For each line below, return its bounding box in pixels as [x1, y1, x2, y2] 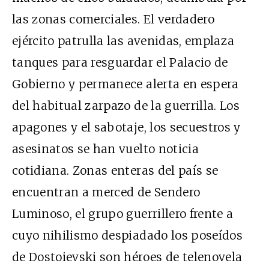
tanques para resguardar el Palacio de [12, 55, 228, 70]
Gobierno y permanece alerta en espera [12, 76, 239, 91]
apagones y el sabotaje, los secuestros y [12, 119, 241, 134]
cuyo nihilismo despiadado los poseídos [12, 228, 243, 243]
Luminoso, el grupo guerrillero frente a [12, 206, 234, 221]
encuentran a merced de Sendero [12, 184, 201, 199]
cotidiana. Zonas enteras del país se [12, 163, 219, 178]
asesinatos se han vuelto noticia [12, 141, 199, 156]
